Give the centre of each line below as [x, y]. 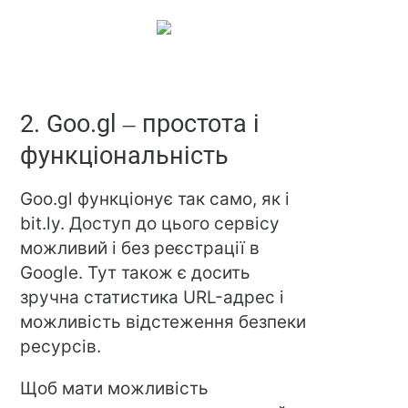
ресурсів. [61, 347]
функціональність [125, 156]
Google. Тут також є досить [136, 273]
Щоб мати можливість [115, 389]
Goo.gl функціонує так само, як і [155, 199]
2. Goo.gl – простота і [140, 124]
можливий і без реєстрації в [140, 249]
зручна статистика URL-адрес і [153, 298]
